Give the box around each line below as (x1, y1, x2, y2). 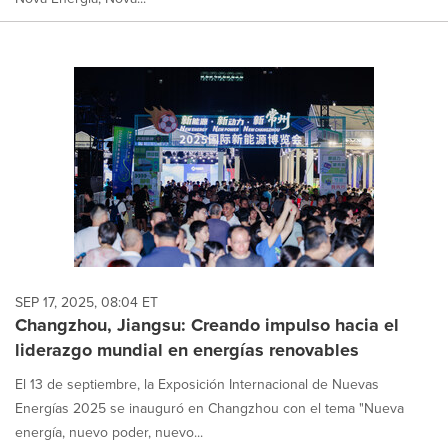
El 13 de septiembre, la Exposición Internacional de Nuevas (15, 373, 379, 395)
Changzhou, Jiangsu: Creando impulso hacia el (15, 311, 399, 338)
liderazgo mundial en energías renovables (15, 336, 359, 363)
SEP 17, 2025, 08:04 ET (15, 291, 158, 313)
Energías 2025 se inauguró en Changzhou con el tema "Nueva (15, 397, 404, 419)
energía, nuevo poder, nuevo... (15, 421, 203, 443)
